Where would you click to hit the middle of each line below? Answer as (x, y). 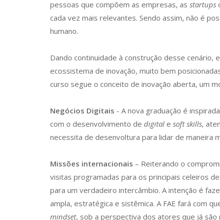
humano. (64, 31)
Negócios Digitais (82, 110)
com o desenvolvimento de (97, 124)
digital (154, 124)
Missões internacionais (92, 164)
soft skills (187, 124)
